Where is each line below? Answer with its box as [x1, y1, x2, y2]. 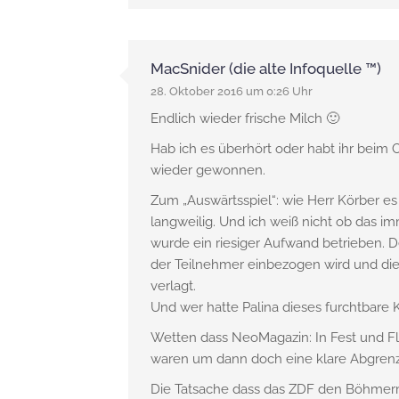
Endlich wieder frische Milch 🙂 [150, 110, 339, 126]
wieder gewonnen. [150, 162, 265, 178]
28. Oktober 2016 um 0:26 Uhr [150, 85, 313, 98]
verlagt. [150, 278, 196, 294]
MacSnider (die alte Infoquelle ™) [150, 60, 381, 77]
